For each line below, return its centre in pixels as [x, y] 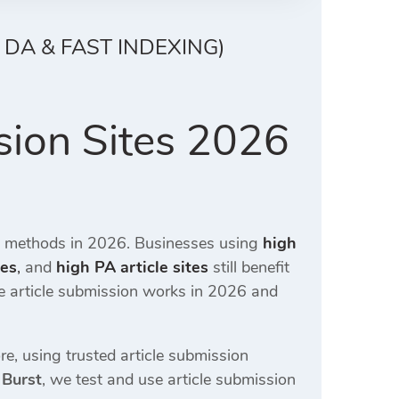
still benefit [249, 268]
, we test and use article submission [169, 380]
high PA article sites [132, 268]
